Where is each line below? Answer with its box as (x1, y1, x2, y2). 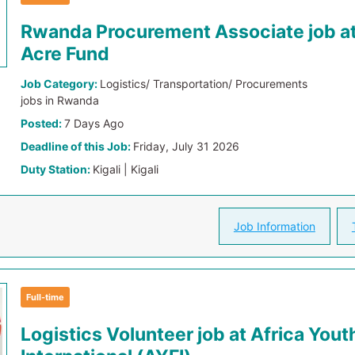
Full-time (26, 292, 65, 303)
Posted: (21, 116, 65, 130)
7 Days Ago (64, 116, 124, 130)
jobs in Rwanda (21, 94, 100, 107)
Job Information (233, 219, 315, 233)
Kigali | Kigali (93, 162, 159, 176)
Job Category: (21, 77, 101, 90)
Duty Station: (21, 162, 94, 176)
